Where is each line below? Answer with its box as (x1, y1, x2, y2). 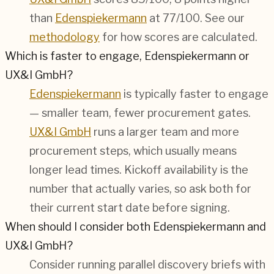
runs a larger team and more (91, 125, 239, 139)
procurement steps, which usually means (29, 144, 237, 158)
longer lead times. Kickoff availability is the (29, 163, 248, 177)
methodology (29, 31, 100, 44)
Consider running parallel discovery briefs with (29, 258, 265, 272)
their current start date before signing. (29, 201, 230, 215)
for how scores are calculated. (100, 31, 257, 44)
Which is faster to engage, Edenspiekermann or (5, 50, 250, 63)
